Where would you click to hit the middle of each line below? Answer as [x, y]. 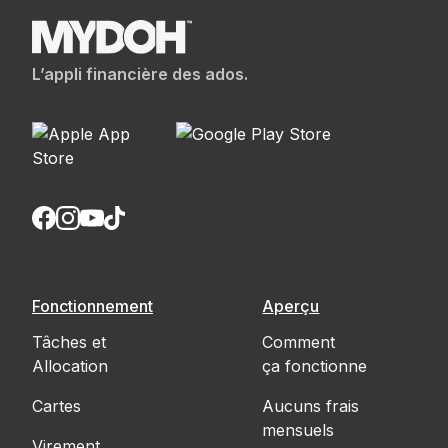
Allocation [70, 365]
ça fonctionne [315, 365]
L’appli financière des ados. [140, 73]
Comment [299, 341]
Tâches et [69, 341]
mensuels [298, 429]
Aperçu [291, 305]
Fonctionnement [92, 305]
